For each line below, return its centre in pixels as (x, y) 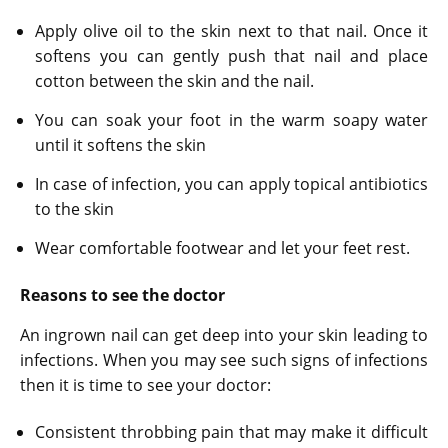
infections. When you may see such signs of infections (224, 359)
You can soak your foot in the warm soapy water (231, 119)
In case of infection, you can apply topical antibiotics (231, 183)
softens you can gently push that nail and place (231, 55)
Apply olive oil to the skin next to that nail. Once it (231, 30)
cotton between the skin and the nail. (174, 80)
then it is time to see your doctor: (145, 384)
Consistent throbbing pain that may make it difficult (231, 431)
